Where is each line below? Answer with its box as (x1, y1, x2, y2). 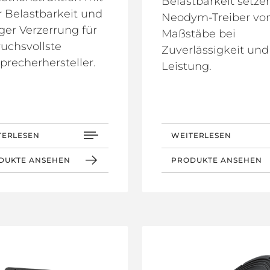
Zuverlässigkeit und (162, 43, 269, 57)
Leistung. (162, 59, 212, 73)
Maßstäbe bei (162, 27, 236, 40)
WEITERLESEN (171, 130, 231, 140)
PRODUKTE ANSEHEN (171, 155, 262, 165)
